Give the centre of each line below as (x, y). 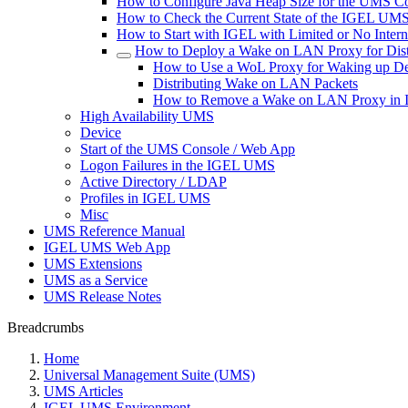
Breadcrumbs (46, 327)
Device (101, 133)
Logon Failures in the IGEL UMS (178, 165)
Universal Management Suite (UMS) (149, 375)
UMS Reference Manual (114, 231)
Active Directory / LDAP (153, 182)
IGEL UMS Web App (107, 247)
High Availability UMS (147, 116)
